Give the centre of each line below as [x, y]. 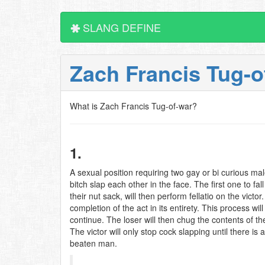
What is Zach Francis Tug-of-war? [133, 106]
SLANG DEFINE [120, 27]
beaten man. [93, 243]
